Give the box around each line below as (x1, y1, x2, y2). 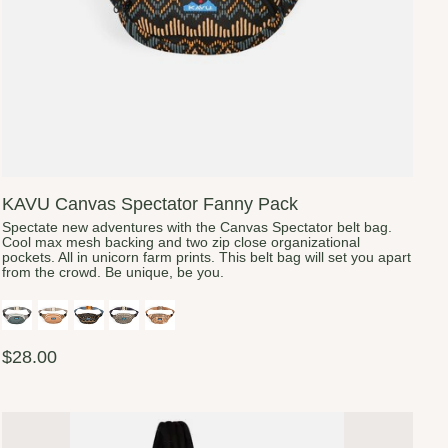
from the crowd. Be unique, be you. (2, 265, 225, 281)
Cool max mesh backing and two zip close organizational (2, 235, 361, 251)
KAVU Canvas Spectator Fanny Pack (2, 193, 299, 215)
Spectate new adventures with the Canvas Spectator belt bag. (2, 220, 393, 236)
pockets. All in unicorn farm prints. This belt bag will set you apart (2, 250, 412, 266)
